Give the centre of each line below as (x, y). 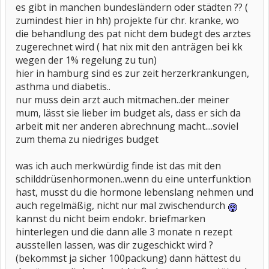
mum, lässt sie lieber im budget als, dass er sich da (128, 113)
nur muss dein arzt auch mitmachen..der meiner (122, 100)
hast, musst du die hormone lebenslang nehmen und (134, 192)
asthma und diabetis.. (63, 86)
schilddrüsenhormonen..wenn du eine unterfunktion (133, 179)
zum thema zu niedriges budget (87, 139)
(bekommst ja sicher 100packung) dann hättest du (128, 258)
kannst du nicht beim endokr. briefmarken (110, 219)
